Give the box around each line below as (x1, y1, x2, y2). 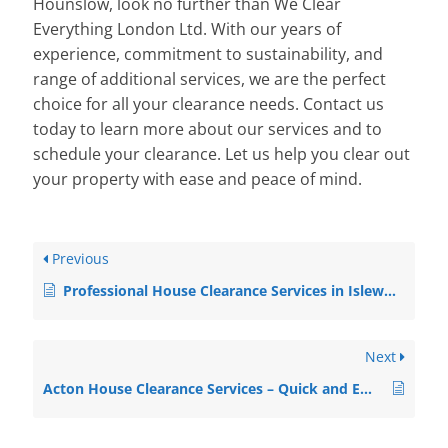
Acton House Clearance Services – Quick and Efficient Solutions (360, 379, 373, 399)
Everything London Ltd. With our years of (33, 18, 342, 41)
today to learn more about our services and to (33, 118, 383, 141)
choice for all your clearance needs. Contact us (33, 93, 385, 116)
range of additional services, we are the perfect (33, 68, 387, 91)
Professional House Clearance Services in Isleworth (63, 281, 385, 301)
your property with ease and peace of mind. (33, 168, 363, 191)
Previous (48, 249, 110, 269)
